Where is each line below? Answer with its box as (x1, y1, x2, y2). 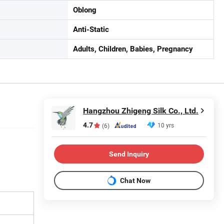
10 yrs (157, 121, 174, 129)
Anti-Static (73, 25, 109, 34)
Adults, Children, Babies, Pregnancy (73, 44, 193, 53)
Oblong (73, 5, 96, 14)
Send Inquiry (109, 149, 149, 158)
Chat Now (120, 176, 150, 184)
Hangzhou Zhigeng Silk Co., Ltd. (83, 106, 198, 115)
